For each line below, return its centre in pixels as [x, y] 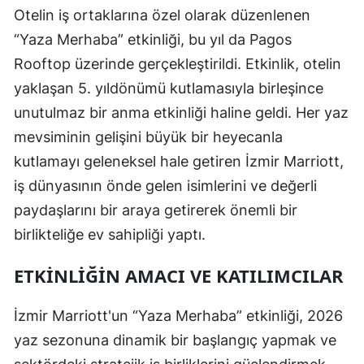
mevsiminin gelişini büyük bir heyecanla [148, 136]
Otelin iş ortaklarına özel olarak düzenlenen [162, 15]
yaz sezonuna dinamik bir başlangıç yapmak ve [175, 340]
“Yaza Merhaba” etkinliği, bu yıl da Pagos [153, 39]
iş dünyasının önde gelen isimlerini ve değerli [165, 185]
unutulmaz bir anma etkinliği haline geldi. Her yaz [181, 112]
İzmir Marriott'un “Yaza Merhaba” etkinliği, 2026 [178, 315]
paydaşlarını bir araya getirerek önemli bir [156, 210]
